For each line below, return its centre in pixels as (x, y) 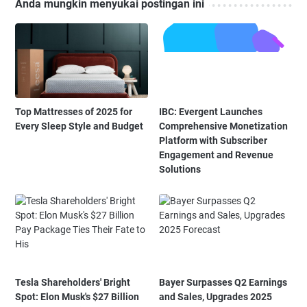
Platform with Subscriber (213, 141)
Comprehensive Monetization (224, 126)
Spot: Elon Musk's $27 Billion (77, 297)
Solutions (180, 170)
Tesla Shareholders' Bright (73, 283)
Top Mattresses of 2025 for (74, 112)
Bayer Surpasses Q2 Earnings (223, 283)
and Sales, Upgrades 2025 (216, 297)
